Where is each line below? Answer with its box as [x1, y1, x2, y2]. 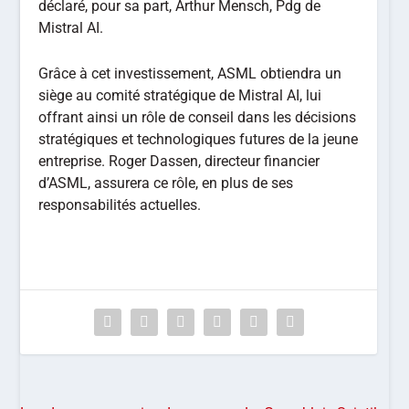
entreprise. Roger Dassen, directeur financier [38, 152, 320, 170]
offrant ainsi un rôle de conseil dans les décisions [38, 109, 357, 126]
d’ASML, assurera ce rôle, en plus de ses [38, 174, 294, 192]
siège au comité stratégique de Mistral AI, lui [38, 87, 322, 104]
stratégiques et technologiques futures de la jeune [38, 131, 359, 148]
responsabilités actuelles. [38, 196, 202, 214]
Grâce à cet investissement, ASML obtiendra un [38, 65, 342, 82]
